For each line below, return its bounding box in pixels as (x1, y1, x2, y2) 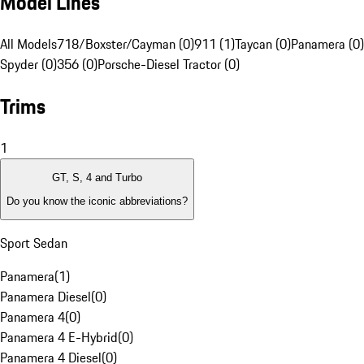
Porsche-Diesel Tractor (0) (97, 54, 240, 75)
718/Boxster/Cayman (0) (57, 34, 194, 54)
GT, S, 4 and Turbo (52, 171, 142, 184)
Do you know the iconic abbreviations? (6, 194, 188, 207)
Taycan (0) (235, 34, 291, 54)
